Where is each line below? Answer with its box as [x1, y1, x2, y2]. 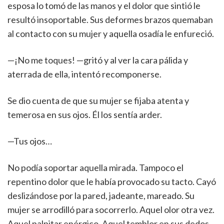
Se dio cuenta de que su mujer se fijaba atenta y [7, 95, 189, 106]
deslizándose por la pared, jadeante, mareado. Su [7, 190, 194, 201]
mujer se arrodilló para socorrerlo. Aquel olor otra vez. [7, 204, 214, 215]
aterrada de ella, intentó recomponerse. [7, 68, 161, 79]
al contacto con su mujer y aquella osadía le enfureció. [7, 28, 214, 39]
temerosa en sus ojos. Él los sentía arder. [7, 109, 162, 120]
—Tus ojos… [7, 135, 52, 146]
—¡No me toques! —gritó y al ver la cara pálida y [7, 54, 188, 65]
